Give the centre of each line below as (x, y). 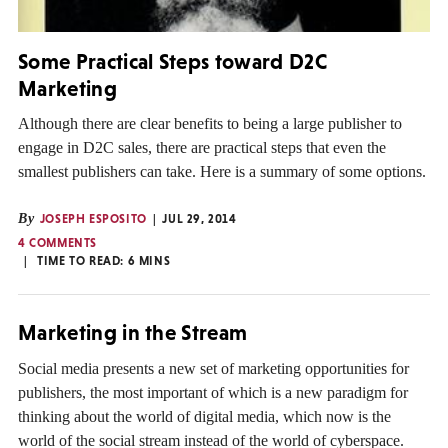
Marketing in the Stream (133, 333)
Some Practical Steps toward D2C (172, 61)
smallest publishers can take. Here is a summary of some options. (222, 172)
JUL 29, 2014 (199, 219)
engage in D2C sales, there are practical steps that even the (202, 148)
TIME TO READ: (82, 261)
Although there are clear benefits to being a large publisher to (210, 124)
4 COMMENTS (57, 243)
